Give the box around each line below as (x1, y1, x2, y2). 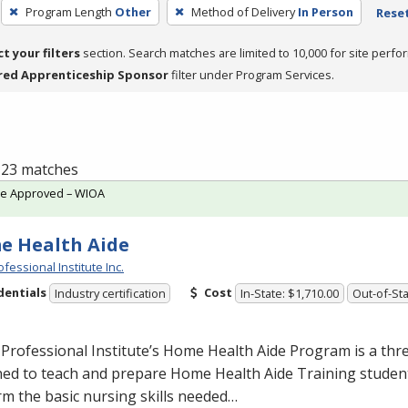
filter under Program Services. (168, 66, 334, 83)
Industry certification (54, 285, 166, 302)
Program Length (25, 3, 112, 20)
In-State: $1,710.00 (240, 285, 340, 302)
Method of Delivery (190, 3, 295, 20)
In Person (297, 3, 353, 20)
